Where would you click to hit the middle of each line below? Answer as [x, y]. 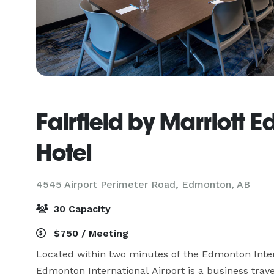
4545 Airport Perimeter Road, [109, 184]
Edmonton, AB [216, 184]
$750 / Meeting [90, 233]
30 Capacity [81, 209]
